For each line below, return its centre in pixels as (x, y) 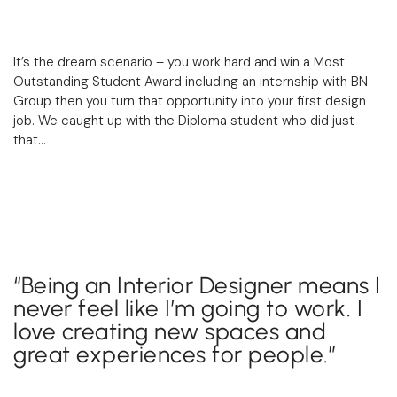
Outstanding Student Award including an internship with (182, 82)
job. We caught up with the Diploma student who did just (184, 121)
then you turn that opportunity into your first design (209, 101)
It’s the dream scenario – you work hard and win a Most (179, 62)
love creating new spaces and (170, 331)
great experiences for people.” (175, 354)
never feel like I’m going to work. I (188, 308)
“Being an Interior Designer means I (197, 285)
